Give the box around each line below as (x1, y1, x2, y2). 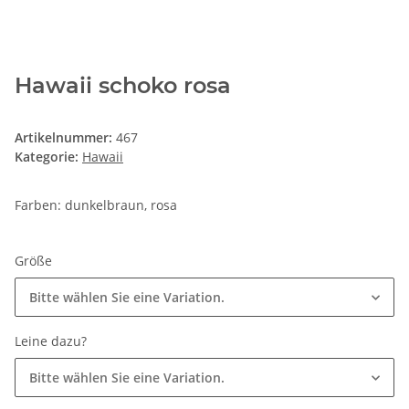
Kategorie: (15, 148, 82, 166)
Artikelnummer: (15, 129, 116, 147)
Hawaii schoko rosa (15, 72, 231, 100)
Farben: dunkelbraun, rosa (15, 196, 177, 215)
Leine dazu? (15, 332, 90, 351)
